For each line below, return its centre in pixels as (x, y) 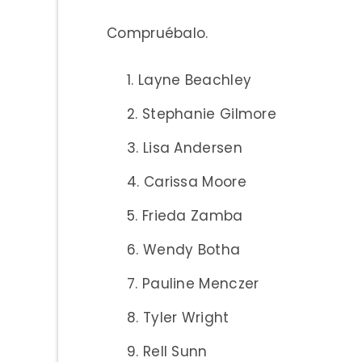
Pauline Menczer (200, 283)
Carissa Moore (195, 181)
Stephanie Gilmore (209, 114)
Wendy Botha (192, 249)
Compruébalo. (158, 33)
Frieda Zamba (192, 215)
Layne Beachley (195, 80)
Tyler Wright (186, 317)
